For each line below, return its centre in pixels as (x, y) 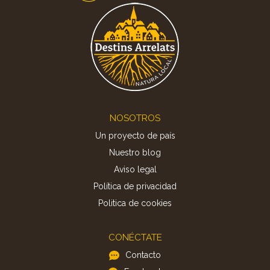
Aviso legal (135, 169)
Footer (21, 114)
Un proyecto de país (135, 135)
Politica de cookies (135, 203)
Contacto (143, 255)
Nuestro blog (135, 152)
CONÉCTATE (135, 237)
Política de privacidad (135, 186)
